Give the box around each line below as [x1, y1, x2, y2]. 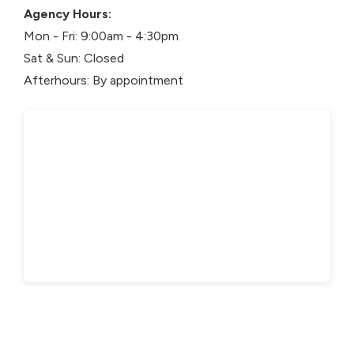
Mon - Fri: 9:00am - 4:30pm [24, 28, 179, 43]
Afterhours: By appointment [24, 73, 183, 88]
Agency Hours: [24, 6, 111, 21]
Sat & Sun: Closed [24, 51, 124, 66]
